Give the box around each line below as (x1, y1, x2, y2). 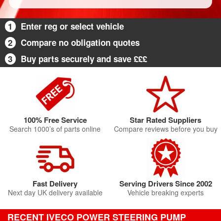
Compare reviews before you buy (113, 124, 218, 134)
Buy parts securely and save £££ (21, 53, 147, 65)
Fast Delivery (33, 178, 78, 189)
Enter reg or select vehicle (21, 20, 124, 32)
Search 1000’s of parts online (9, 124, 101, 134)
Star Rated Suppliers (130, 114, 202, 125)
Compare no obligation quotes (21, 37, 140, 48)
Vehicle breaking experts (127, 187, 204, 197)
